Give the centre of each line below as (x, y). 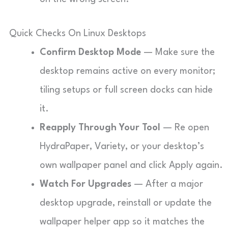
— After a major (167, 184)
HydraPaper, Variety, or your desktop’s (122, 147)
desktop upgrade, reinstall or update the (126, 203)
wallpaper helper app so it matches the (122, 222)
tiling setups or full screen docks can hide (126, 90)
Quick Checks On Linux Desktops (78, 34)
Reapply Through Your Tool (100, 128)
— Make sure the (178, 52)
